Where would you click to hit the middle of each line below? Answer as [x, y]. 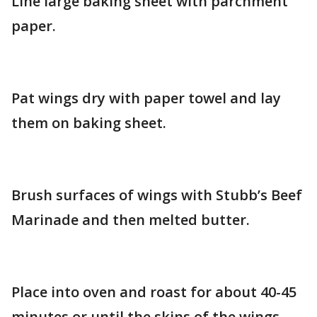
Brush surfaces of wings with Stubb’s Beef [157, 195]
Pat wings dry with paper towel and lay [146, 98]
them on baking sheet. [89, 123]
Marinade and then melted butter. [131, 220]
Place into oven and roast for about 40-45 [154, 292]
